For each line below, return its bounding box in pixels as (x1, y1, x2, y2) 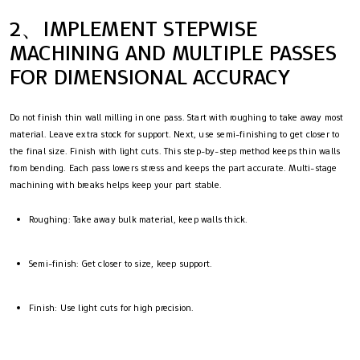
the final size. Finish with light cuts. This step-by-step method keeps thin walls (10, 145, 341, 158)
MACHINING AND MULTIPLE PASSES (10, 38, 337, 68)
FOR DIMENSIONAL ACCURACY (10, 62, 290, 92)
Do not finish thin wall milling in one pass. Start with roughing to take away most (10, 111, 344, 125)
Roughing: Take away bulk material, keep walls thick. (29, 213, 248, 227)
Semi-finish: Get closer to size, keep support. (29, 257, 213, 271)
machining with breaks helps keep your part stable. (10, 178, 222, 192)
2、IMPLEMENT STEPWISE (10, 14, 257, 44)
